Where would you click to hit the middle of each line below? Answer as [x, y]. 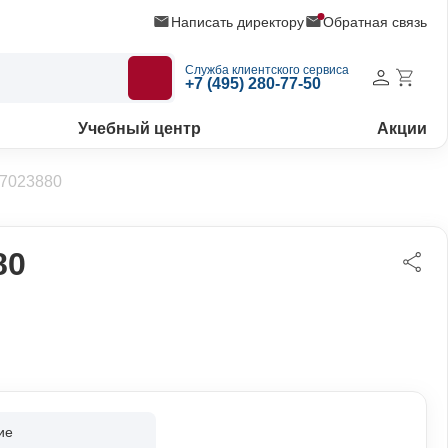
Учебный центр [140, 128]
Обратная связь [375, 21]
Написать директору [237, 21]
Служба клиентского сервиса [267, 70]
